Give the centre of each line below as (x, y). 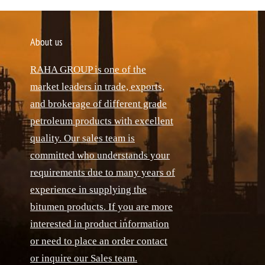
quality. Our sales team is (83, 138)
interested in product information (100, 224)
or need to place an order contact (99, 241)
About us (46, 42)
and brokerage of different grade (98, 104)
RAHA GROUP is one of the (88, 70)
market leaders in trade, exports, (97, 87)
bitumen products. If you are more (101, 207)
